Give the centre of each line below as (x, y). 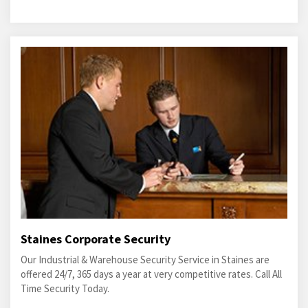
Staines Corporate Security (96, 239)
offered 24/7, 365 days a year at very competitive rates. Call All (151, 274)
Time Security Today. (65, 288)
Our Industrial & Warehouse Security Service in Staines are (145, 260)
